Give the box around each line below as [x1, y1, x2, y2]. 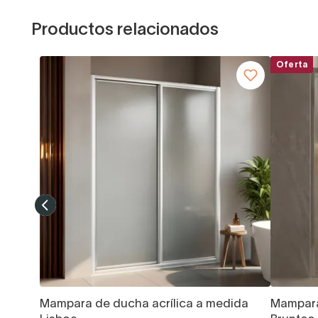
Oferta [276, 60, 308, 69]
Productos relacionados [31, 22, 219, 38]
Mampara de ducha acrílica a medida [40, 298, 248, 309]
